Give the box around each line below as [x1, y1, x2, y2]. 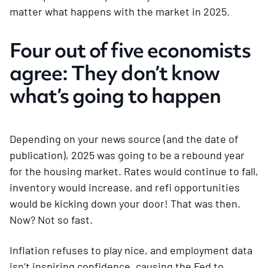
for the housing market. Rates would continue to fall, [10, 164, 258, 178]
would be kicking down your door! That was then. [10, 196, 240, 210]
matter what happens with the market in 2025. [10, 4, 230, 18]
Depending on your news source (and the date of [10, 132, 238, 145]
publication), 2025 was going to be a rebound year [10, 148, 245, 162]
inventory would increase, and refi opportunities [10, 180, 240, 194]
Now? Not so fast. [10, 212, 93, 226]
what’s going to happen [10, 81, 221, 109]
